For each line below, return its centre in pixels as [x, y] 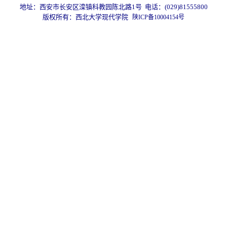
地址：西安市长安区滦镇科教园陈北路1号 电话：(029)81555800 [113, 7]
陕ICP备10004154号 [158, 17]
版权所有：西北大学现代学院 [85, 17]
